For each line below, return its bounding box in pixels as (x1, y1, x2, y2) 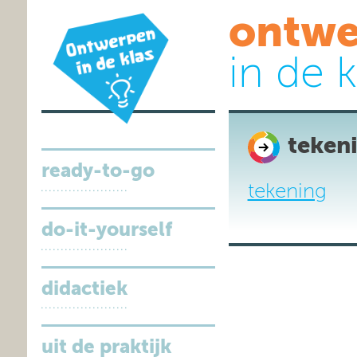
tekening (247, 181, 327, 202)
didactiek (41, 279, 127, 299)
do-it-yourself (41, 220, 172, 240)
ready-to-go (41, 162, 155, 182)
